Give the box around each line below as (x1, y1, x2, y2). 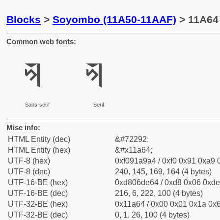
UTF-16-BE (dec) (8, 189, 68, 197)
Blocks (6, 14, 41, 25)
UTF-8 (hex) (8, 157, 50, 165)
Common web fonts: (6, 37, 76, 46)
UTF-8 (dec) (8, 167, 50, 176)
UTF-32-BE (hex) (8, 200, 68, 208)
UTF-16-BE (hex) (8, 178, 68, 187)
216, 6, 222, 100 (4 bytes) (115, 189, 203, 197)
